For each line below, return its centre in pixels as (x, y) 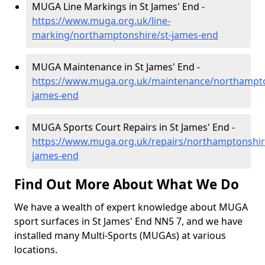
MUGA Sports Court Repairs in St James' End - (133, 127)
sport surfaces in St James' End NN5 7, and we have (128, 221)
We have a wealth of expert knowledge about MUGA (131, 207)
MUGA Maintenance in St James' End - (116, 67)
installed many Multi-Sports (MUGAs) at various (120, 235)
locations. (36, 250)
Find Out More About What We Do (127, 184)
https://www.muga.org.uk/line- (101, 21)
